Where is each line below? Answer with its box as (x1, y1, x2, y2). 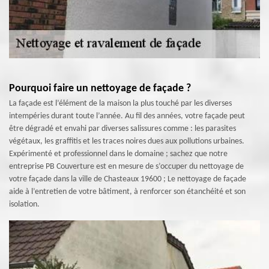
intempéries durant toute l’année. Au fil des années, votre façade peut (9, 112, 245, 121)
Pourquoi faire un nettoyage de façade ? (9, 83, 191, 94)
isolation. (9, 200, 40, 209)
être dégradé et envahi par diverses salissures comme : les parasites (9, 124, 236, 133)
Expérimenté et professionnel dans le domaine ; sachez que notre (9, 150, 228, 159)
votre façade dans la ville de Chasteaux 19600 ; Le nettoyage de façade (9, 175, 246, 184)
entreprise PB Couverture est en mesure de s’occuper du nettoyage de (9, 162, 244, 171)
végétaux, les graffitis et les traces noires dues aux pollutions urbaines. (9, 137, 244, 146)
